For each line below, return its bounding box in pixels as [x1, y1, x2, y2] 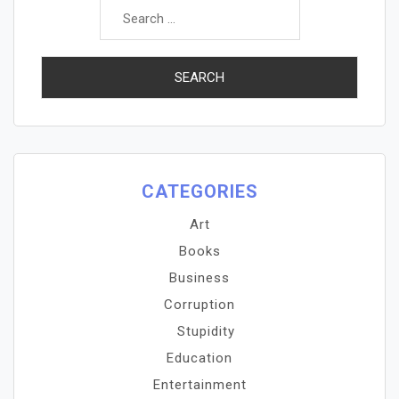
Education [167, 350, 232, 366]
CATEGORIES [141, 181, 258, 202]
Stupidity [177, 323, 235, 339]
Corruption [164, 297, 235, 313]
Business [169, 270, 230, 286]
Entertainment [152, 377, 247, 393]
